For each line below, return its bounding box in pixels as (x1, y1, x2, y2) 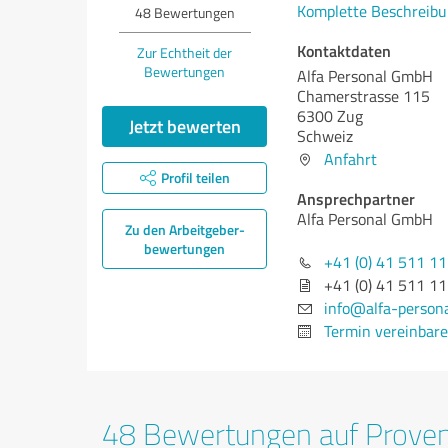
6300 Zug (297, 105, 363, 127)
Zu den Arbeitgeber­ (124, 220, 245, 239)
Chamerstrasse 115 (297, 85, 430, 107)
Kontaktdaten (297, 39, 391, 62)
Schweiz (297, 125, 353, 147)
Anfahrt (324, 148, 377, 170)
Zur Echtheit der (137, 43, 232, 62)
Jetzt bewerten (128, 113, 241, 139)
